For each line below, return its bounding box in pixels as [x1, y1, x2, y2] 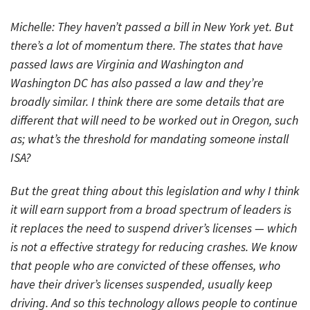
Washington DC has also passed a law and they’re [10, 74, 264, 91]
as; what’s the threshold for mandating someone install [10, 130, 289, 147]
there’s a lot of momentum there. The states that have [10, 37, 283, 53]
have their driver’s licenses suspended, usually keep [10, 276, 273, 293]
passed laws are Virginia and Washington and [10, 55, 244, 72]
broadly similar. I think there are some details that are [10, 93, 284, 109]
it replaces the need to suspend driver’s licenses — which [10, 220, 297, 237]
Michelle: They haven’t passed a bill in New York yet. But [10, 18, 293, 35]
